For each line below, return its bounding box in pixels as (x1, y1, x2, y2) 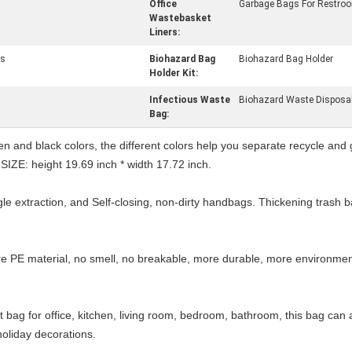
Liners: (149, 27, 180, 38)
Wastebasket (149, 13, 211, 24)
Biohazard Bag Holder (239, 53, 333, 64)
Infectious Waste (149, 94, 230, 105)
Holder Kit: (149, 68, 198, 79)
